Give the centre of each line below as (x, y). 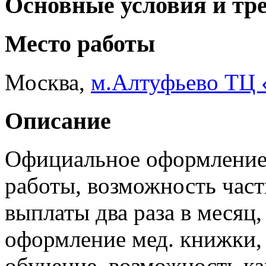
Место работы (80, 44)
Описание (58, 121)
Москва (42, 83)
